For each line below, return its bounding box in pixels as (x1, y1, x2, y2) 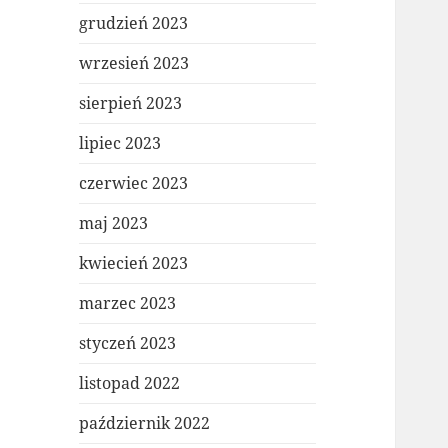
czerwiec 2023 (79, 172, 189, 195)
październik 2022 (79, 412, 211, 435)
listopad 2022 (79, 372, 181, 395)
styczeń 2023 (79, 332, 177, 355)
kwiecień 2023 (79, 252, 189, 275)
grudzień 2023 (79, 12, 189, 35)
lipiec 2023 (79, 132, 162, 155)
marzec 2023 (79, 292, 177, 315)
